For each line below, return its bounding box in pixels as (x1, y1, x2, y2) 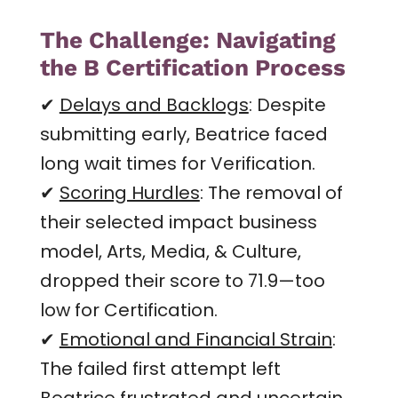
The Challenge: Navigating (39, 26, 336, 53)
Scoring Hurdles (59, 179, 200, 205)
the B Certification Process (39, 53, 346, 81)
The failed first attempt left (39, 355, 281, 381)
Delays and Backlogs (59, 92, 249, 117)
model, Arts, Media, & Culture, (39, 238, 301, 264)
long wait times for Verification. (39, 150, 315, 176)
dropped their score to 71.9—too (39, 267, 325, 293)
